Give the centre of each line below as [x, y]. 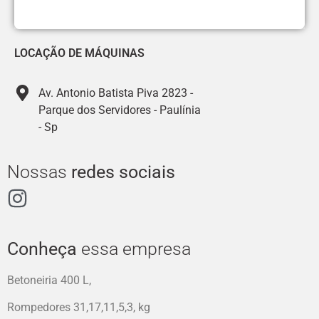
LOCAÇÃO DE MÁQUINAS [79, 53]
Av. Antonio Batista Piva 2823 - [115, 93]
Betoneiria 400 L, [49, 280]
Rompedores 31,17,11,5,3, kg [79, 308]
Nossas [39, 172]
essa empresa [134, 249]
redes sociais [123, 172]
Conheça [42, 249]
